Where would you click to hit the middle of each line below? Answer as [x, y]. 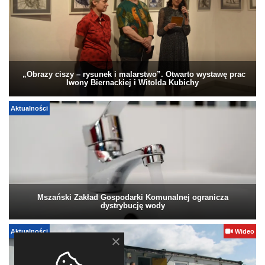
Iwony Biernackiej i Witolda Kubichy [132, 83]
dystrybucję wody [132, 206]
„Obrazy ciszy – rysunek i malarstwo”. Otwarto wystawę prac [132, 75]
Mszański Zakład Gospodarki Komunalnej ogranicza [132, 198]
